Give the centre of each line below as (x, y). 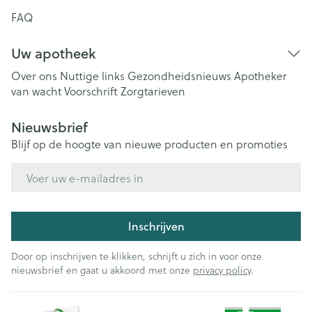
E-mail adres (43, 169)
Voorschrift (91, 91)
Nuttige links (92, 76)
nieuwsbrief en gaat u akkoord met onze (102, 270)
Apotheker (260, 76)
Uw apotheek (53, 53)
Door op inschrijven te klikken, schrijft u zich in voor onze (136, 256)
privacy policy (222, 270)
